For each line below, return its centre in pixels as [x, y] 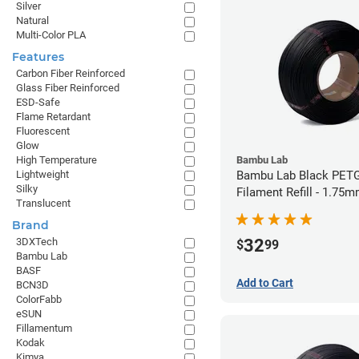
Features [38, 57]
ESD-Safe [38, 102]
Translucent [43, 203]
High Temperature [56, 160]
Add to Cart [265, 282]
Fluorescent [43, 131]
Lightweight [42, 174]
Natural [32, 20]
